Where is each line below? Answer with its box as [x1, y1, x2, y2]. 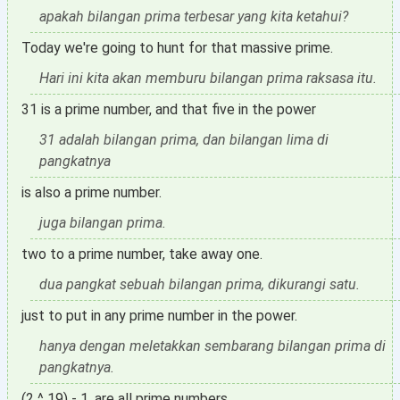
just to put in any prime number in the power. [21, 307, 297, 324]
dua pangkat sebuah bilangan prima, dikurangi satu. [39, 276, 360, 293]
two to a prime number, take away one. [21, 246, 262, 262]
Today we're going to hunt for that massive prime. [21, 39, 333, 56]
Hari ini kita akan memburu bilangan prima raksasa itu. [39, 70, 377, 87]
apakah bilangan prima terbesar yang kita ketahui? [39, 8, 348, 25]
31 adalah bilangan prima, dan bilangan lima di [39, 131, 329, 148]
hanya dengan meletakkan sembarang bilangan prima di [39, 337, 386, 354]
